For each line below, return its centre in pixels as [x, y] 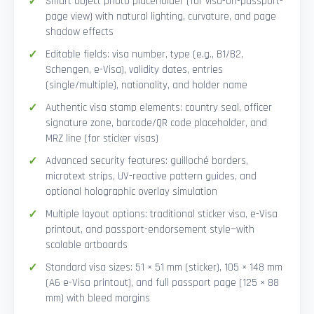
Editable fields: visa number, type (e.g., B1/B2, [144, 55]
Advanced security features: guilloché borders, [147, 161]
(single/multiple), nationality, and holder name [146, 86]
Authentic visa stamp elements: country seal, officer [159, 108]
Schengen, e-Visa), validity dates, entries [134, 70]
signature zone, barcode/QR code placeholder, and [156, 123]
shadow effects [80, 32]
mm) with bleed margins [98, 299]
